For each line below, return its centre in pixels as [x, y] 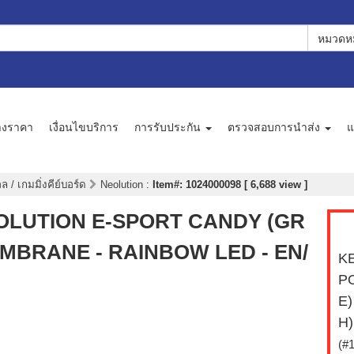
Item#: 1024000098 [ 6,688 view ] [230, 185]
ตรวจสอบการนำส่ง [275, 127]
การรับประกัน [169, 127]
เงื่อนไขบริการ [84, 127]
